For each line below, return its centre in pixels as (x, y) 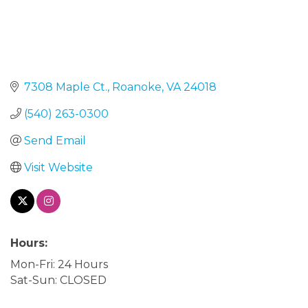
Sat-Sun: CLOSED (58, 280)
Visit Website (58, 167)
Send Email (55, 140)
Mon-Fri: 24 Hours (59, 264)
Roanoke (137, 87)
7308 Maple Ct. (66, 87)
